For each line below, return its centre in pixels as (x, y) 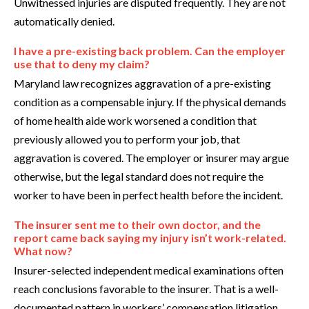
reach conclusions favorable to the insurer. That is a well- (146, 289)
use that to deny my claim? (82, 64)
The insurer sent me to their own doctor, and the (137, 225)
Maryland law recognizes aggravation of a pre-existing (142, 83)
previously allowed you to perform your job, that (127, 139)
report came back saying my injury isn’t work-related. (150, 238)
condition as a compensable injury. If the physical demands (150, 102)
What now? (43, 251)
